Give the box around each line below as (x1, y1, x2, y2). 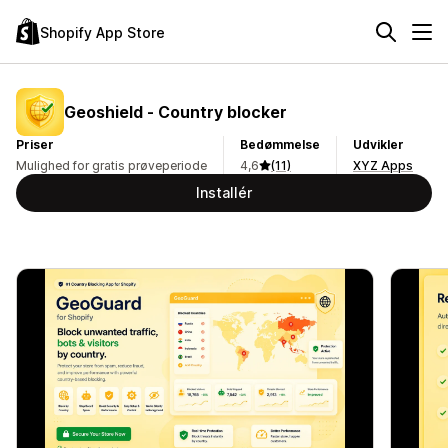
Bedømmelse (240, 137, 320, 152)
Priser (16, 137, 54, 152)
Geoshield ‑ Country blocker (64, 101, 287, 122)
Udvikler (353, 137, 404, 152)
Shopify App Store (40, 23, 165, 41)
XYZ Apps (353, 158, 413, 173)
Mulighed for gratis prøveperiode (16, 158, 207, 173)
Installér (196, 184, 252, 201)
